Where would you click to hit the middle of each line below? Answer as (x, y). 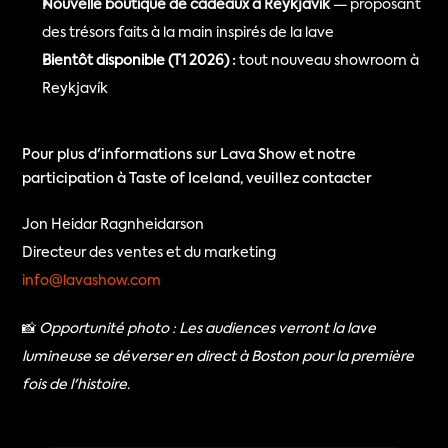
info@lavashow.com (92, 281)
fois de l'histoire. (76, 385)
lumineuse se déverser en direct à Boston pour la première (218, 357)
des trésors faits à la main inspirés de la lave (188, 33)
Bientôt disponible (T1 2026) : (139, 61)
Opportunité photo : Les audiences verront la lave (208, 329)
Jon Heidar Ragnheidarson (113, 225)
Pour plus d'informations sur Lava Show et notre (189, 155)
